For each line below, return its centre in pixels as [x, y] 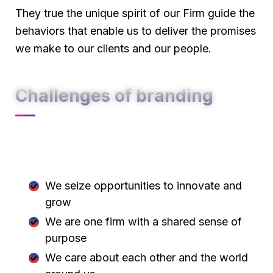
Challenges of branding [114, 95]
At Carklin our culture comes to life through [123, 140]
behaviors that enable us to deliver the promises [136, 30]
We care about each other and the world [147, 257]
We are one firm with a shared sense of [144, 221]
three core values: [60, 157]
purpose [66, 238]
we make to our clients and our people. [113, 48]
